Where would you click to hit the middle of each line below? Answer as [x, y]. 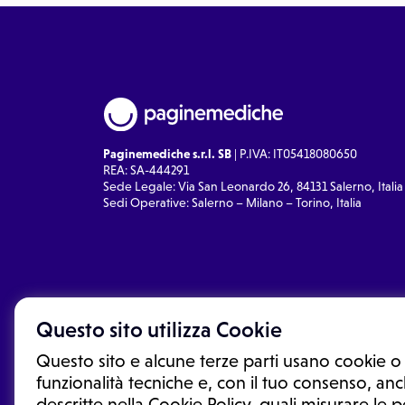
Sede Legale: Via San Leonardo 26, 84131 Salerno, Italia [253, 186]
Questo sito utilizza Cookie [159, 330]
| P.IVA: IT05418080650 [294, 153]
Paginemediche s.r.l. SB [167, 153]
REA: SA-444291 [146, 170]
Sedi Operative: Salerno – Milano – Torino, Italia [232, 202]
